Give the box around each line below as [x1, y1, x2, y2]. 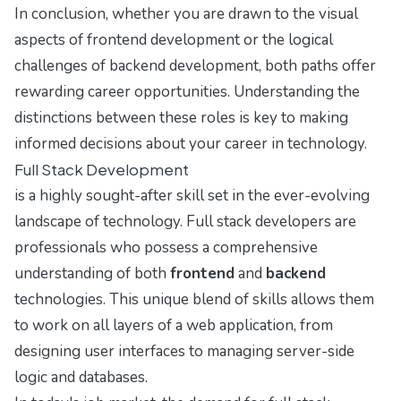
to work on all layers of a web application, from [14, 315, 333, 337]
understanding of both [14, 263, 170, 285]
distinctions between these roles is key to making [14, 107, 348, 129]
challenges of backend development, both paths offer [14, 55, 376, 77]
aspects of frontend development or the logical [14, 30, 333, 51]
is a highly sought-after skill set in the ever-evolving [14, 185, 370, 207]
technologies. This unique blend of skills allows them [14, 289, 374, 311]
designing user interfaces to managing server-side [14, 341, 354, 363]
